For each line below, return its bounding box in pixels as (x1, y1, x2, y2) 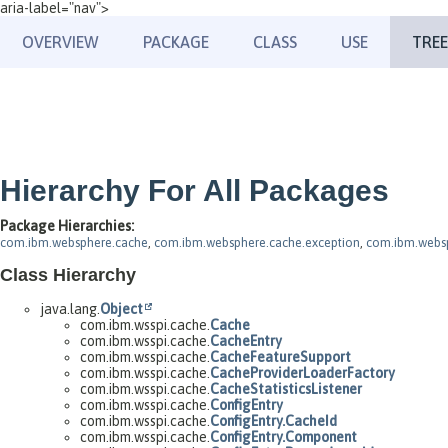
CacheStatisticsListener (210, 380, 362, 397)
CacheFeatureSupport (210, 348, 351, 365)
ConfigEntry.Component (210, 428, 357, 445)
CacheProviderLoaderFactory (210, 364, 395, 381)
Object (100, 300, 143, 317)
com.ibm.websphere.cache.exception (154, 235, 360, 250)
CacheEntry (210, 332, 282, 349)
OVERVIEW (22, 33, 99, 51)
